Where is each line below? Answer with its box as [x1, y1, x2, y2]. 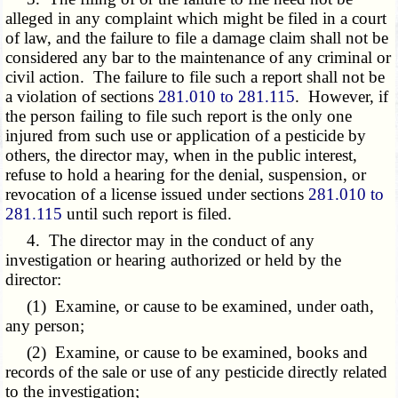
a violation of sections [5, 87, 159, 107]
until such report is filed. [62, 204, 233, 224]
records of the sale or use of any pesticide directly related [5, 362, 388, 382]
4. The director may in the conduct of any [5, 231, 315, 251]
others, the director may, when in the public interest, [5, 146, 358, 165]
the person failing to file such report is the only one [5, 107, 353, 126]
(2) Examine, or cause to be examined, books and [5, 343, 369, 362]
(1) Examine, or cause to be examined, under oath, [5, 297, 375, 316]
